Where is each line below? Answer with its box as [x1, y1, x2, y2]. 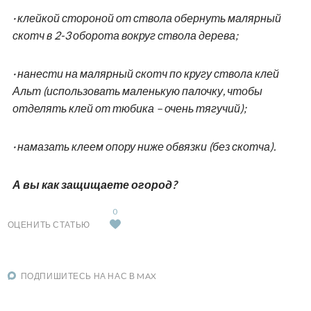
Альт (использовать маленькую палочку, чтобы [12, 83, 262, 97]
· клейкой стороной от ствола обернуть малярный [12, 10, 281, 24]
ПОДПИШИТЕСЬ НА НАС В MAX [20, 270, 157, 281]
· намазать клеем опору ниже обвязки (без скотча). [12, 139, 276, 153]
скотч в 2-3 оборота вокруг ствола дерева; [12, 28, 238, 42]
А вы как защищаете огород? [12, 177, 177, 191]
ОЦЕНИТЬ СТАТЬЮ [7, 219, 90, 230]
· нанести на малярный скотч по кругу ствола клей [12, 66, 279, 80]
